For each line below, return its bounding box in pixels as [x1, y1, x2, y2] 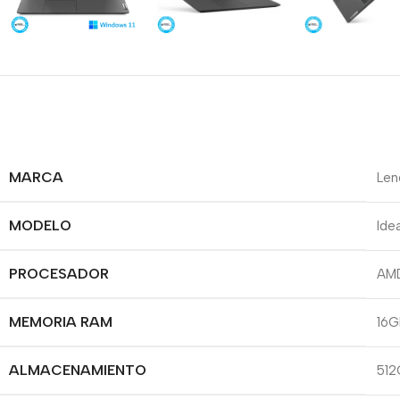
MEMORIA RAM [9, 313, 112, 331]
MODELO [9, 217, 71, 235]
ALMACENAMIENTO [9, 362, 146, 379]
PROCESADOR [9, 265, 109, 283]
